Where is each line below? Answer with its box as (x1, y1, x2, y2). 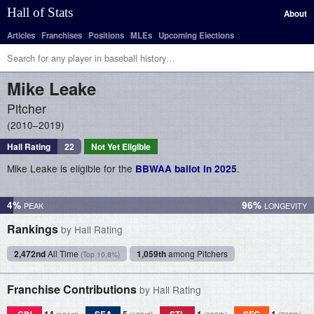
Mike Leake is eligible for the (7, 161, 135, 175)
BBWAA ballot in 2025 (135, 162, 237, 175)
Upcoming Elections (158, 29, 234, 41)
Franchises (41, 29, 82, 41)
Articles (7, 29, 35, 41)
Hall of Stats (7, 5, 73, 20)
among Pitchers (166, 247, 228, 259)
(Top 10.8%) (81, 249, 120, 259)
